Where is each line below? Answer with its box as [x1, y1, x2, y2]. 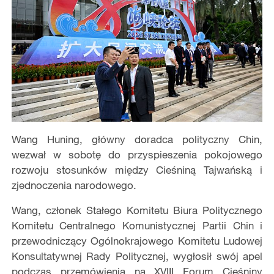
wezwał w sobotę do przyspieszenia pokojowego [11, 148, 263, 161]
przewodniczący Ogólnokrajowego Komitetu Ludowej [11, 234, 263, 248]
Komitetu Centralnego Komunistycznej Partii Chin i [11, 219, 263, 232]
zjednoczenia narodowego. [11, 179, 136, 192]
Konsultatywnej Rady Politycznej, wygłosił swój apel [11, 250, 263, 263]
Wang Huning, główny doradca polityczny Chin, [11, 133, 263, 146]
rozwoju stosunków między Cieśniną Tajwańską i [11, 163, 263, 177]
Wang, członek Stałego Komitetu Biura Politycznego [11, 204, 263, 217]
